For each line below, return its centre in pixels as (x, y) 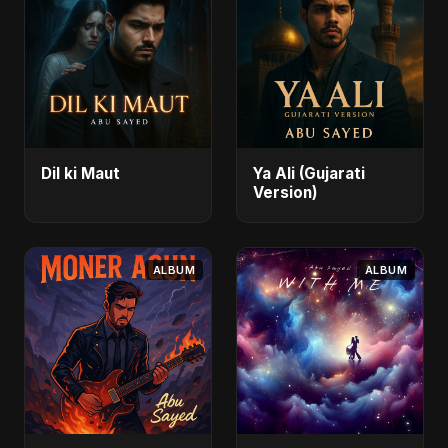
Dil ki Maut (80, 173)
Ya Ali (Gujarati (309, 173)
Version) (285, 192)
